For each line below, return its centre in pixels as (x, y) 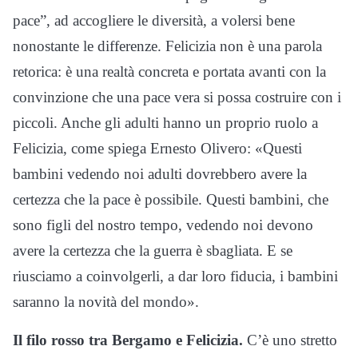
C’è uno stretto (292, 340)
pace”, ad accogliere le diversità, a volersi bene (154, 21)
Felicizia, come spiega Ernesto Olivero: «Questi (157, 149)
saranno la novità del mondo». (106, 302)
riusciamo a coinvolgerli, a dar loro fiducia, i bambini (175, 276)
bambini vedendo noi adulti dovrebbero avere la (160, 174)
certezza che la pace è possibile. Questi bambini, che (171, 200)
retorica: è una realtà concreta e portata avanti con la (169, 72)
